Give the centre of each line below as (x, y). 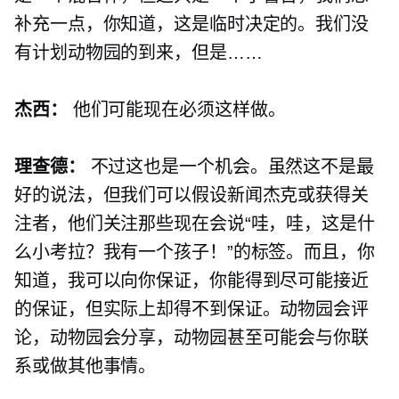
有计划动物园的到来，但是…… (138, 53)
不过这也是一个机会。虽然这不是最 (229, 167)
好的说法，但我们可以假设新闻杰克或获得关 (191, 195)
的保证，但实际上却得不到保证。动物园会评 (191, 309)
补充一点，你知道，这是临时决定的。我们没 (191, 24)
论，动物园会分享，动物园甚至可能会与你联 (191, 338)
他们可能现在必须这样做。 (176, 110)
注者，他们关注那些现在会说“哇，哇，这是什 (195, 224)
